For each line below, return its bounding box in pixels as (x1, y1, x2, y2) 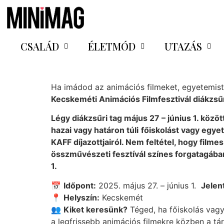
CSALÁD (20, 39, 59, 53)
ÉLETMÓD (87, 39, 135, 53)
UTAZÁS (164, 39, 202, 53)
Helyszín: (63, 192, 99, 202)
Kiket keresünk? (63, 204, 127, 214)
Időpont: (63, 180, 96, 190)
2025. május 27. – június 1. (96, 180, 201, 190)
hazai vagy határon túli (51, 125, 138, 135)
